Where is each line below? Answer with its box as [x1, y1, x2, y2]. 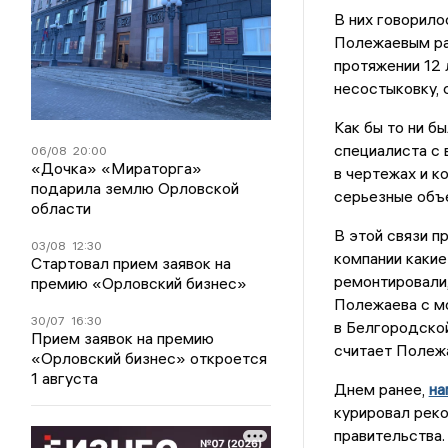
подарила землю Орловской [31, 177, 240, 198]
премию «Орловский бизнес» [31, 272, 248, 293]
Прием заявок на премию [31, 327, 215, 348]
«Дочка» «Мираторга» [31, 157, 203, 178]
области [31, 197, 92, 218]
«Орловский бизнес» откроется [31, 347, 268, 368]
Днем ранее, [333, 379, 429, 400]
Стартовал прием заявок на [31, 252, 232, 273]
